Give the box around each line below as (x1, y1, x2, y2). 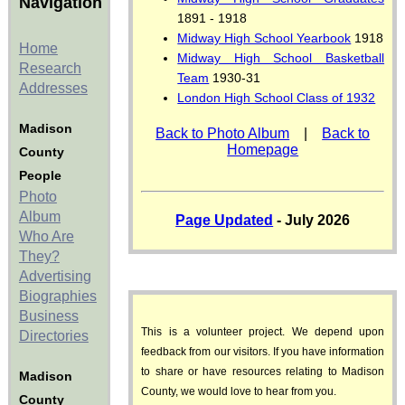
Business (18, 308, 79, 324)
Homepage (227, 142, 299, 157)
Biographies (18, 288, 97, 304)
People (18, 168, 61, 183)
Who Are (18, 229, 74, 244)
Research (18, 61, 81, 76)
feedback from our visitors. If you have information (141, 345, 385, 358)
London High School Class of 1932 (177, 90, 376, 105)
